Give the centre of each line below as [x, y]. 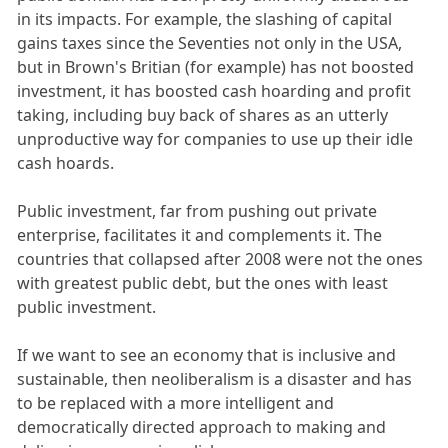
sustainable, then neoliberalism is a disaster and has [215, 379]
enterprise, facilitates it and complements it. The [200, 235]
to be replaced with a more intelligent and [176, 403]
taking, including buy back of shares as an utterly [203, 115]
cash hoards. [66, 163]
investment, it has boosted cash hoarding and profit [214, 91]
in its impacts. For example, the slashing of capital [205, 19]
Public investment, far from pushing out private [197, 211]
